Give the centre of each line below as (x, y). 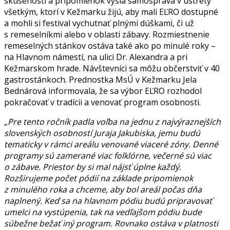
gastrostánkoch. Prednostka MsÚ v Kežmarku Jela (100, 80)
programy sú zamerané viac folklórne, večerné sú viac (108, 156)
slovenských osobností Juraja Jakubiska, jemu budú (102, 133)
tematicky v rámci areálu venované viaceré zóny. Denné (111, 145)
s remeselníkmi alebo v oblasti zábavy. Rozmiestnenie (107, 35)
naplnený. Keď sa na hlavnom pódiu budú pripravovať (108, 201)
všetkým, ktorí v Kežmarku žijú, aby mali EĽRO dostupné (111, 12)
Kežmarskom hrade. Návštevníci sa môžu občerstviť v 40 (112, 69)
